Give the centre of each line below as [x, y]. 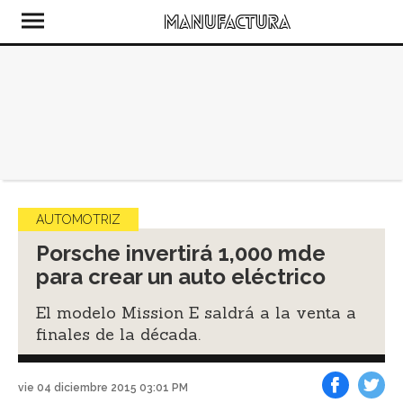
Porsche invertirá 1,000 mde [181, 253]
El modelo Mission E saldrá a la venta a [196, 313]
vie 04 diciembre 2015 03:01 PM [103, 387]
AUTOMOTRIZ [78, 219]
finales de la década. [118, 334]
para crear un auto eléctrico [181, 277]
